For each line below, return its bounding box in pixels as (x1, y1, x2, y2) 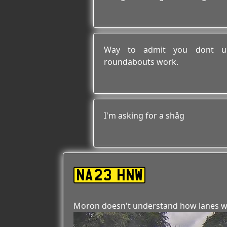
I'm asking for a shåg (104, 110, 184, 121)
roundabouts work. (104, 56, 178, 67)
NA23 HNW (76, 169, 143, 181)
